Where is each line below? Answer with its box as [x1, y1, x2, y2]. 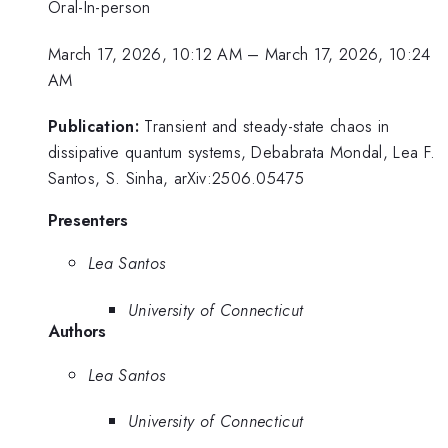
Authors [48, 318, 106, 343]
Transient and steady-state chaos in [144, 114, 390, 139]
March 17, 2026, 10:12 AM [48, 41, 242, 66]
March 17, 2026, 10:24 [264, 41, 431, 66]
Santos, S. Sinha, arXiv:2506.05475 [48, 166, 305, 191]
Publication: [48, 114, 139, 139]
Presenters [48, 207, 128, 232]
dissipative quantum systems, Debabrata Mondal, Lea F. [48, 140, 436, 165]
